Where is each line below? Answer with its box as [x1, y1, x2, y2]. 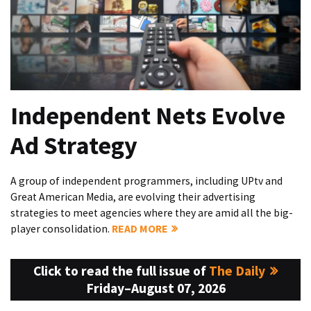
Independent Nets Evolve [10, 100, 285, 132]
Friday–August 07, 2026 [85, 279, 226, 296]
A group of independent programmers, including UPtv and [10, 174, 283, 188]
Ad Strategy [10, 130, 137, 162]
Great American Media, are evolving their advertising [10, 190, 255, 204]
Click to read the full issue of [33, 262, 210, 279]
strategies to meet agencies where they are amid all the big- [10, 206, 293, 220]
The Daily [209, 262, 266, 279]
